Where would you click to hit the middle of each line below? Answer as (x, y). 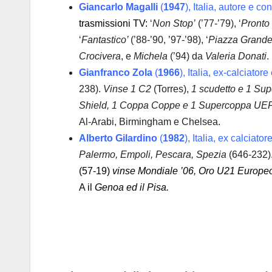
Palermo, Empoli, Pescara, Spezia (153, 155)
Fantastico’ (106, 40)
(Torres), (171, 89)
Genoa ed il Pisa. (132, 188)
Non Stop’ (175, 24)
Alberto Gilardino (118, 138)
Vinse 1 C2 (127, 89)
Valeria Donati (236, 56)
